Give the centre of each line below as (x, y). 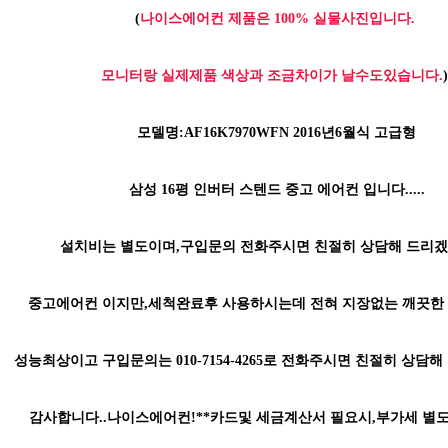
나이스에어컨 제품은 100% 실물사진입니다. (277, 18)
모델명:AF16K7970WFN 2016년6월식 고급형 (274, 132)
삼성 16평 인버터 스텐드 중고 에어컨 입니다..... (274, 189)
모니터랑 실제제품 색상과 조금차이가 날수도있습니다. (272, 75)
